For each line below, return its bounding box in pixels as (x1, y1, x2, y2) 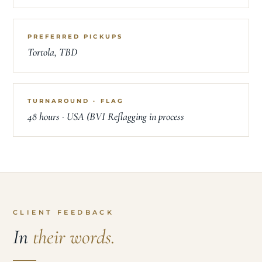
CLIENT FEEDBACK (13, 208, 115, 216)
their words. (32, 225, 115, 249)
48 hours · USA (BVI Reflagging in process (27, 109, 184, 123)
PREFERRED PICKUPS (27, 33, 123, 40)
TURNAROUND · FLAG (27, 97, 124, 104)
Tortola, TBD (27, 45, 77, 58)
